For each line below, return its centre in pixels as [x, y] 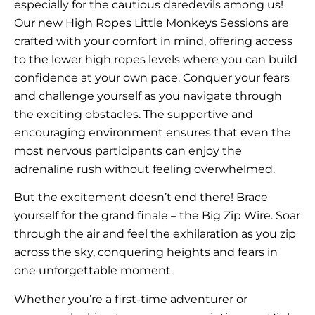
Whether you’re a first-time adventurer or [131, 299]
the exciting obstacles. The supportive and [134, 114]
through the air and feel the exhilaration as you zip [155, 234]
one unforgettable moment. [94, 271]
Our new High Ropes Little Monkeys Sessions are [152, 22]
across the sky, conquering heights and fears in [146, 252]
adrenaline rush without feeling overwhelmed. [144, 169]
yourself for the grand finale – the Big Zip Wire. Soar [157, 216]
